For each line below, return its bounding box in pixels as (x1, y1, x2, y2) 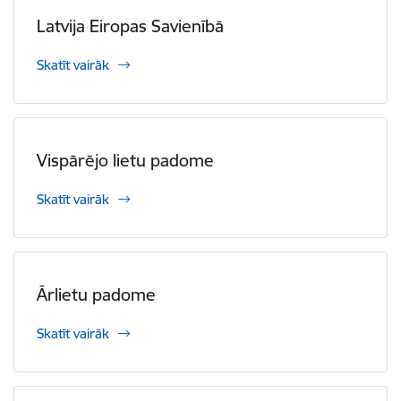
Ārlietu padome (37, 284, 156, 306)
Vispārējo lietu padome (37, 149, 214, 172)
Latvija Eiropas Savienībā (37, 15, 224, 38)
